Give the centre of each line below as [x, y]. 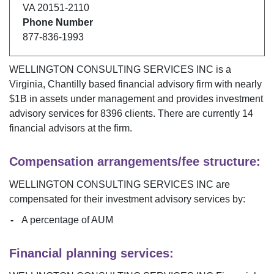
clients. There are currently [182, 114]
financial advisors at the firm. [71, 128]
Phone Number [57, 22]
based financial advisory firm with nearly [174, 84]
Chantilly [67, 84]
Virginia [26, 84]
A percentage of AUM [67, 220]
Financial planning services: [91, 254]
